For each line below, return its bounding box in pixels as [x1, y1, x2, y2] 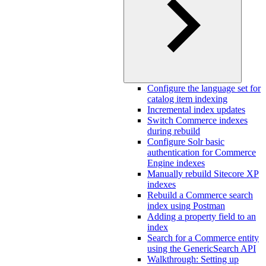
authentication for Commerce [147, 147, 256, 157]
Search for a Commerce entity [147, 233, 259, 243]
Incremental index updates [147, 104, 245, 115]
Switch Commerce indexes [147, 115, 248, 125]
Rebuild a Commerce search [147, 190, 253, 200]
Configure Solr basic [147, 137, 224, 147]
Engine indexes [147, 158, 205, 168]
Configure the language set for [147, 83, 261, 93]
